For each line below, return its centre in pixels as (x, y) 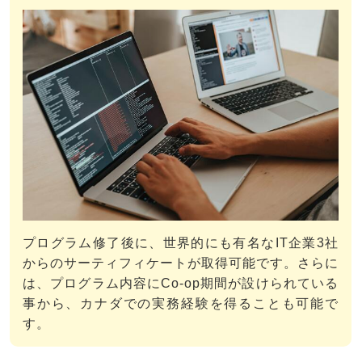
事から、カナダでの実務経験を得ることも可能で (181, 303)
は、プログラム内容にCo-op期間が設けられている (181, 283)
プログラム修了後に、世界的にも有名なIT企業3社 (181, 242)
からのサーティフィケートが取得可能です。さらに (181, 263)
